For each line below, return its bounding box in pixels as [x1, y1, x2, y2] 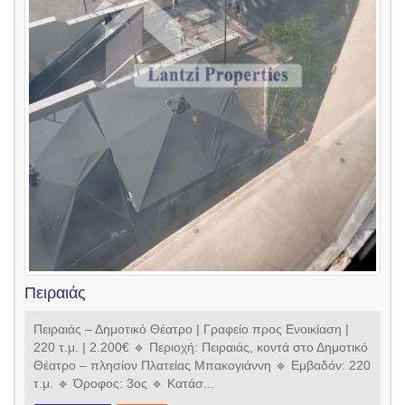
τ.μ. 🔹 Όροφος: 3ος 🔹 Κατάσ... [33, 376, 214, 391]
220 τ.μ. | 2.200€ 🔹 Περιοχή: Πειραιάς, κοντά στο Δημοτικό [33, 340, 368, 355]
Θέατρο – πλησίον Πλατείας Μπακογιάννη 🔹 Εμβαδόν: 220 [33, 358, 371, 373]
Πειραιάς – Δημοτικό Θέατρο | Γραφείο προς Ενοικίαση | [33, 322, 349, 337]
